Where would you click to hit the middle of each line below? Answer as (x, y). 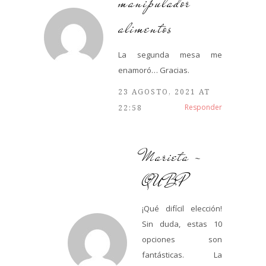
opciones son (182, 239)
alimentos (145, 28)
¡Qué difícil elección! (182, 208)
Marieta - (172, 156)
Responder (203, 107)
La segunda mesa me (170, 54)
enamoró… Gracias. (154, 70)
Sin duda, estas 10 (182, 224)
